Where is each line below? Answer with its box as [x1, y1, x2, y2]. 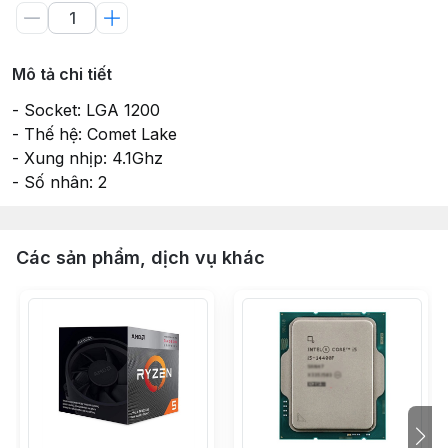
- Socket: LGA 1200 [12, 100, 160, 120]
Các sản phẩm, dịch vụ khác [16, 247, 265, 268]
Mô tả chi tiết [12, 64, 112, 84]
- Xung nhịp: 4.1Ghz [12, 148, 163, 168]
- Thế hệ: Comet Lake [12, 124, 177, 144]
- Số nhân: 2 [12, 172, 107, 192]
